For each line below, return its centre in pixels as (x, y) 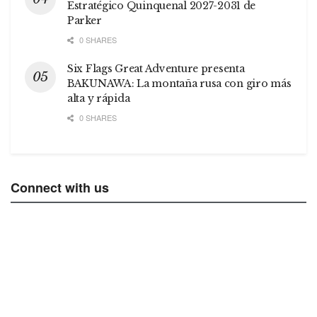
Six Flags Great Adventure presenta (156, 69)
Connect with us (60, 188)
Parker (85, 21)
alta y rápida (99, 99)
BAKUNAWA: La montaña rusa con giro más (179, 84)
